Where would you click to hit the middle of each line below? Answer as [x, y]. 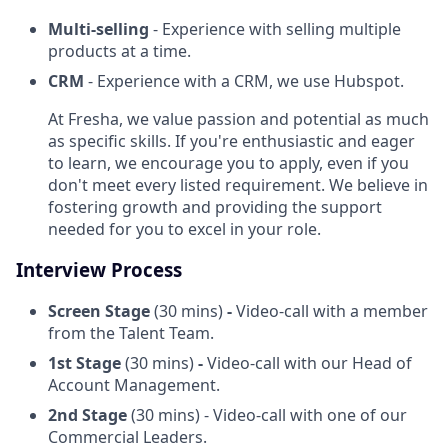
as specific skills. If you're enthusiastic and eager [231, 141]
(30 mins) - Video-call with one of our [267, 414]
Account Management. [134, 384]
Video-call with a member [332, 310]
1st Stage [86, 362]
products [82, 51]
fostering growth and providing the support [215, 207]
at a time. [156, 51]
